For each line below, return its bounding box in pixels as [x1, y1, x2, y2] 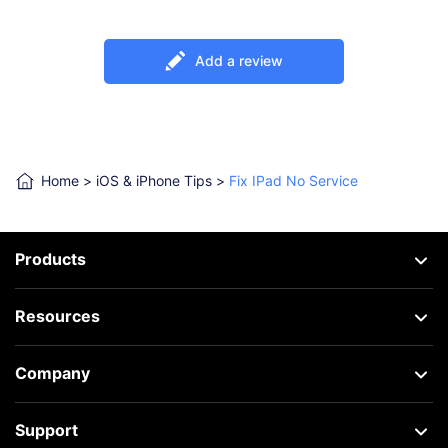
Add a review [195, 52, 283, 70]
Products [15, 248, 86, 269]
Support [15, 419, 78, 440]
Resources [15, 305, 100, 326]
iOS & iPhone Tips [96, 171, 212, 189]
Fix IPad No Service [229, 171, 358, 189]
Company [15, 362, 90, 383]
